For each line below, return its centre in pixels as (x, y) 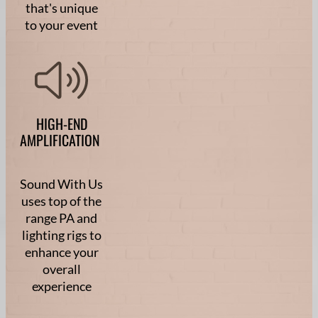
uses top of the (61, 201)
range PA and (61, 218)
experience (61, 286)
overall (61, 269)
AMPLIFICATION (61, 139)
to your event (61, 24)
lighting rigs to (61, 235)
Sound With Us (61, 183)
